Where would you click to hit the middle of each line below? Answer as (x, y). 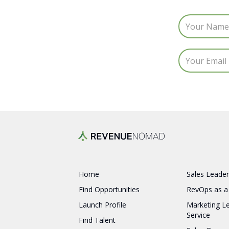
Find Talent (97, 220)
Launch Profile (103, 205)
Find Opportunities (109, 190)
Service (199, 215)
